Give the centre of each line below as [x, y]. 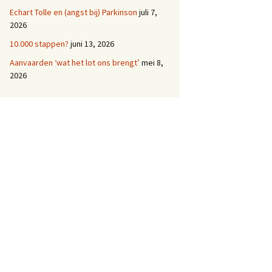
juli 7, [148, 12]
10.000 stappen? [39, 44]
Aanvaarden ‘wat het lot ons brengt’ [75, 63]
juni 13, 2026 [92, 44]
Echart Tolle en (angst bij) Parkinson [73, 12]
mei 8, [152, 63]
